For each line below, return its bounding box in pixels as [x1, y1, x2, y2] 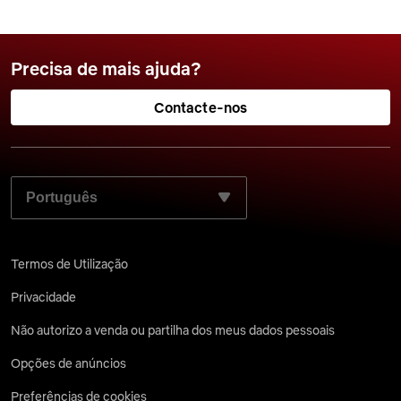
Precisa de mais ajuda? [11, 57, 201, 80]
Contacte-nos [153, 98, 248, 116]
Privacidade [11, 289, 76, 305]
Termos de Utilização [11, 256, 128, 272]
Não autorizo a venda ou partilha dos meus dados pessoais [11, 322, 335, 338]
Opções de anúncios [11, 355, 126, 371]
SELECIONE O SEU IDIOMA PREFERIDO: [11, 174, 294, 192]
